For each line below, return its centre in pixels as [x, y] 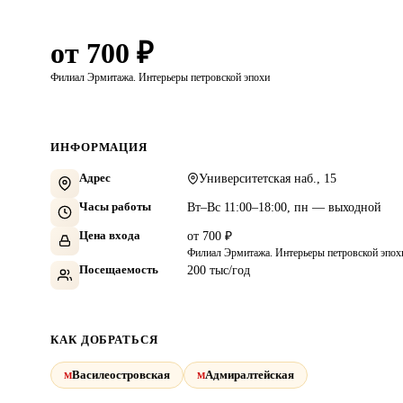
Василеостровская [121, 375]
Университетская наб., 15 [268, 179]
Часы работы [115, 207]
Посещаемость [119, 270]
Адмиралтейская [250, 375]
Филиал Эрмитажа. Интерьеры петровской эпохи [160, 78]
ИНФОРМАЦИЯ [99, 148]
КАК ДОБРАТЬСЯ [104, 340]
